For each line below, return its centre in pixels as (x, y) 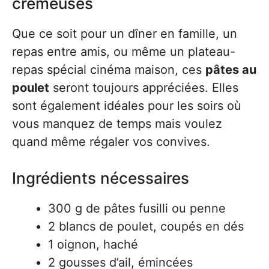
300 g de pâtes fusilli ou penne (137, 208)
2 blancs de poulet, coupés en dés (146, 226)
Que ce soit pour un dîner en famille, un (125, 34)
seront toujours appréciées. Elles (144, 88)
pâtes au (231, 70)
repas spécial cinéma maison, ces (109, 70)
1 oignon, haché (93, 244)
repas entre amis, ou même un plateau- (124, 52)
